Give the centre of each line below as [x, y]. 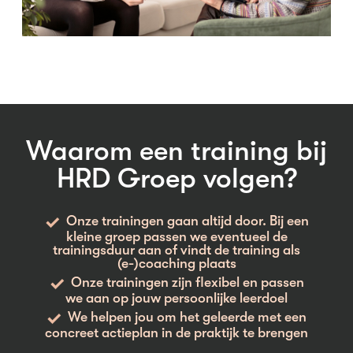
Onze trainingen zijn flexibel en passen [187, 282]
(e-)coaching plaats [176, 264]
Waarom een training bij [176, 151]
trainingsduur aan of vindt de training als [176, 250]
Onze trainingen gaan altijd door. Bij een [187, 221]
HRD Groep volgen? [176, 179]
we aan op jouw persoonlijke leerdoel [176, 298]
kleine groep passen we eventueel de [176, 237]
